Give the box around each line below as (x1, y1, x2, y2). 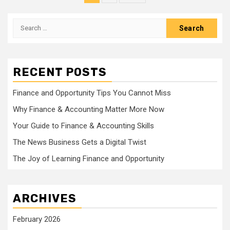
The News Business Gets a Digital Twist (13, 137, 146, 147)
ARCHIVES (13, 191, 76, 205)
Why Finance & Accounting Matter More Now (13, 104, 164, 114)
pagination (84, 3, 168, 22)
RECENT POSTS (13, 65, 107, 79)
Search (12, 18, 40, 29)
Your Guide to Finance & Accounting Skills (13, 121, 154, 130)
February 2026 (13, 214, 61, 224)
